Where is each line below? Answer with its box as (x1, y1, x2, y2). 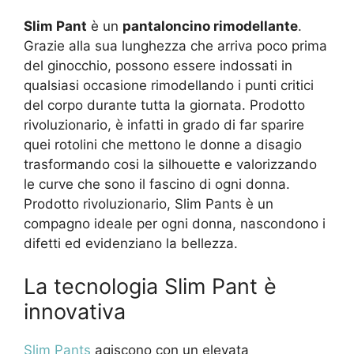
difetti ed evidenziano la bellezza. (24, 235, 238, 252)
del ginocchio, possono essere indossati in (24, 58, 292, 74)
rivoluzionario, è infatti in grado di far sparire (24, 117, 304, 134)
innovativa (24, 298, 126, 325)
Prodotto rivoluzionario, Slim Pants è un (24, 196, 273, 213)
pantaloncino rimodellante (122, 18, 298, 35)
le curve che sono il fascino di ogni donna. (24, 176, 290, 193)
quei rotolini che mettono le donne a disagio (24, 137, 302, 153)
